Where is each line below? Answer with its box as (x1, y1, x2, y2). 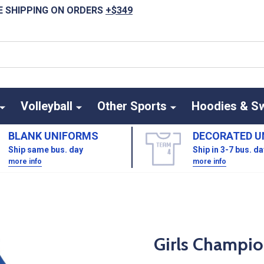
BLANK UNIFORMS (8, 130, 98, 142)
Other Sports (97, 99, 167, 113)
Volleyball (20, 99, 72, 113)
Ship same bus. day (8, 145, 83, 154)
